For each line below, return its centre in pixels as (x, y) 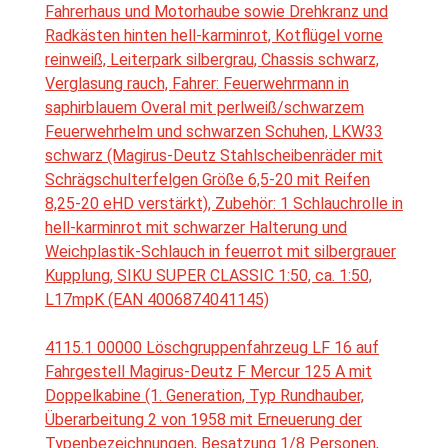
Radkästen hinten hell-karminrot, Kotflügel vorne (214, 36)
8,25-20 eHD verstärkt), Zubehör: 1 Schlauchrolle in (224, 204)
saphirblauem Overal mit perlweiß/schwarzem (204, 108)
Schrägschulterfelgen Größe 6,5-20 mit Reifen (207, 180)
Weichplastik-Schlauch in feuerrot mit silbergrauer (220, 252)
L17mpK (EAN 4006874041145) (157, 300)
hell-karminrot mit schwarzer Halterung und (196, 228)
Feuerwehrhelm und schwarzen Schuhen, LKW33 (214, 132)
